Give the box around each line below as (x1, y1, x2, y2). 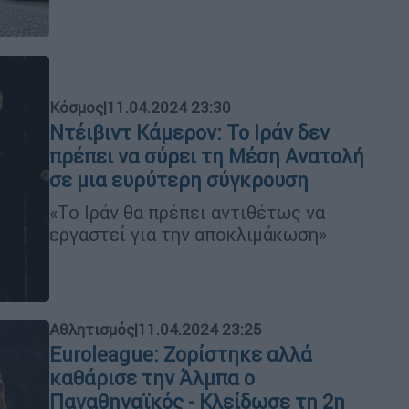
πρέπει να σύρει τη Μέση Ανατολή (49, 143, 364, 169)
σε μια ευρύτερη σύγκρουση (49, 167, 309, 193)
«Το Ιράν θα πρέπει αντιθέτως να (49, 200, 325, 224)
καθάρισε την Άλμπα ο (49, 366, 255, 391)
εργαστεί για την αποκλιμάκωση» (49, 222, 327, 246)
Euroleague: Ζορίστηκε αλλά (49, 342, 312, 367)
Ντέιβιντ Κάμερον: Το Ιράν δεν (49, 120, 330, 145)
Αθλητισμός (49, 320, 134, 340)
